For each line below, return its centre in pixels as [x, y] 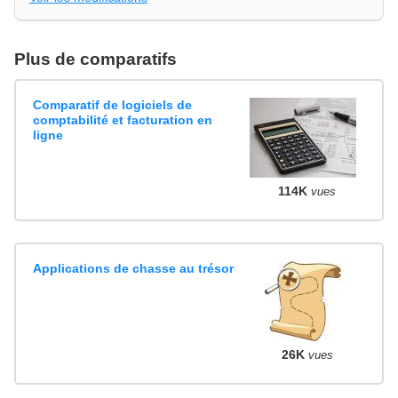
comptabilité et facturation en [123, 120]
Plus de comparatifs [96, 59]
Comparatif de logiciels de [113, 105]
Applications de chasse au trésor [134, 269]
